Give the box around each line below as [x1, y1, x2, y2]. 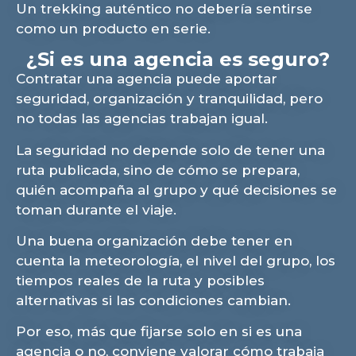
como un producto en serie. [16, 20, 211, 37]
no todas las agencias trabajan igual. [16, 110, 268, 127]
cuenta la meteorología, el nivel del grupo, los [16, 253, 335, 269]
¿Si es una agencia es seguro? [26, 48, 330, 72]
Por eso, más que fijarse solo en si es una [16, 323, 302, 340]
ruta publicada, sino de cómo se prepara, [16, 161, 300, 178]
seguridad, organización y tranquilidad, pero [16, 91, 323, 107]
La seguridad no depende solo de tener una [16, 141, 325, 158]
